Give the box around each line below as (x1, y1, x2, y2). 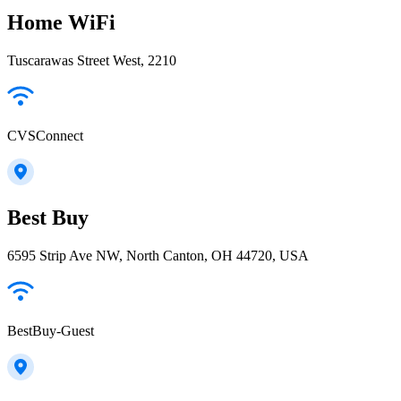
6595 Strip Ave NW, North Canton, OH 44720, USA (7, 248, 309, 264)
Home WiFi (7, 10, 115, 34)
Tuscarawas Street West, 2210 (7, 52, 176, 68)
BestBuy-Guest (7, 323, 94, 339)
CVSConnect (7, 127, 83, 143)
